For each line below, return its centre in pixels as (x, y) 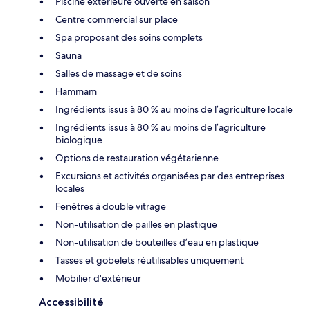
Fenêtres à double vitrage (111, 206)
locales (70, 188)
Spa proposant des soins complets (129, 37)
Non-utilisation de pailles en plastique (136, 224)
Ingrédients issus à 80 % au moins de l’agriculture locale (174, 109)
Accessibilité (71, 302)
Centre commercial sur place (117, 19)
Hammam (76, 91)
